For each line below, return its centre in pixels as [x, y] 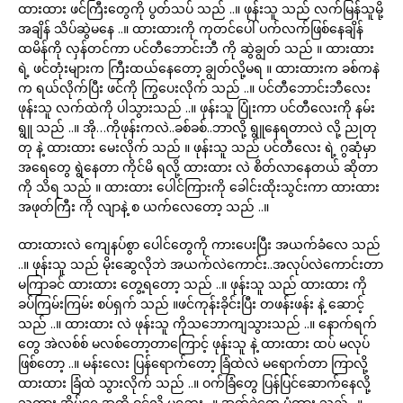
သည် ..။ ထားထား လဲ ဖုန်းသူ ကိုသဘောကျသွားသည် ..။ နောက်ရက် [197, 323]
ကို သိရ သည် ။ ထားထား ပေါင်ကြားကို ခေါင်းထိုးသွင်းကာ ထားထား [199, 187]
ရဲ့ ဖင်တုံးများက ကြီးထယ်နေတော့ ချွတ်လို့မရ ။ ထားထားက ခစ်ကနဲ [199, 68]
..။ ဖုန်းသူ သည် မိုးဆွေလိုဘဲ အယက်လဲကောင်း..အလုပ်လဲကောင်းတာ [201, 264]
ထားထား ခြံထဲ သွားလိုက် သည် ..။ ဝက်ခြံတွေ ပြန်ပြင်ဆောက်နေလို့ [194, 383]
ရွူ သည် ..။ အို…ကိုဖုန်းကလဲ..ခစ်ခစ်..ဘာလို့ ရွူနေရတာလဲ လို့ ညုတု [197, 127]
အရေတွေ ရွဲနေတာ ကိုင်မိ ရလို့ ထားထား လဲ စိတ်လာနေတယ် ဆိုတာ [198, 167]
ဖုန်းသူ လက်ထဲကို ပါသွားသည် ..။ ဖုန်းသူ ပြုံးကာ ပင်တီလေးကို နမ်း [197, 107]
